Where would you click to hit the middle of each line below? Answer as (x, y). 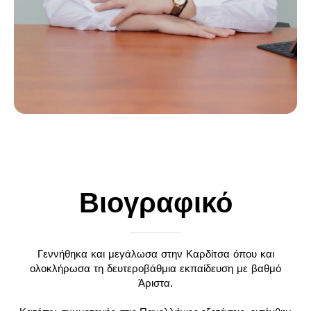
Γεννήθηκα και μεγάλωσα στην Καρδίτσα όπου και (155, 254)
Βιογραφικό (155, 202)
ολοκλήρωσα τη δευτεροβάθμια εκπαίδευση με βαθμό (155, 268)
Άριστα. (155, 283)
